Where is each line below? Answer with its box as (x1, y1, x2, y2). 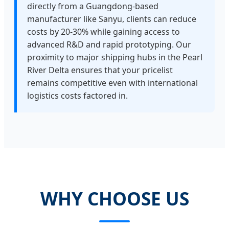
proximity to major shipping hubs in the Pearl (27, 52, 202, 63)
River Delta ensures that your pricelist (27, 64, 173, 76)
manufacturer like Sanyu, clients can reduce (27, 13, 196, 25)
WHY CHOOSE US (40, 186, 189, 211)
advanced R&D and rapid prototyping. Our (27, 39, 191, 51)
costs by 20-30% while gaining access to (27, 26, 180, 38)
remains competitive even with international (27, 77, 198, 89)
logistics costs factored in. (27, 90, 128, 102)
